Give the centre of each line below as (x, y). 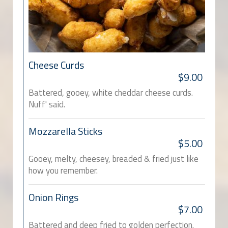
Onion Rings (53, 198)
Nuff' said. (47, 105)
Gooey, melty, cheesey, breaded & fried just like (113, 159)
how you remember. (63, 171)
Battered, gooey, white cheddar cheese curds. (111, 93)
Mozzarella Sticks (65, 132)
